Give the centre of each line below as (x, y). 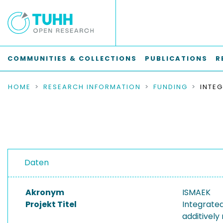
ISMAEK (197, 192)
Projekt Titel (51, 204)
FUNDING (170, 87)
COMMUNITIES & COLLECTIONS (72, 58)
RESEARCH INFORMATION (92, 87)
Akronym (45, 192)
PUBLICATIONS (176, 58)
